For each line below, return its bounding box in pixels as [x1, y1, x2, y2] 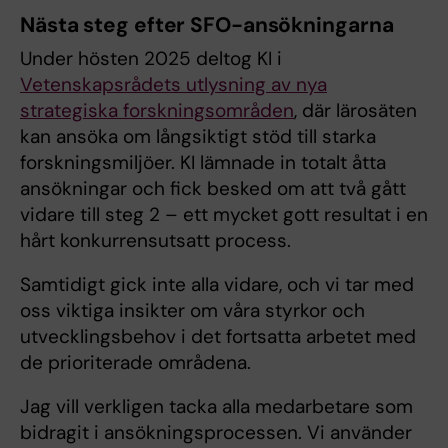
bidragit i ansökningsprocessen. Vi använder [20, 420, 412, 445]
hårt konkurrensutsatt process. [20, 228, 296, 253]
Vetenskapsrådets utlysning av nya [20, 72, 327, 97]
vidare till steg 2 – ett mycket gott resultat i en [20, 202, 428, 227]
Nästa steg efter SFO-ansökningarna [20, 11, 394, 39]
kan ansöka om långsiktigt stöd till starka [20, 124, 376, 149]
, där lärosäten [294, 98, 417, 123]
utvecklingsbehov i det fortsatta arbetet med [20, 324, 416, 349]
